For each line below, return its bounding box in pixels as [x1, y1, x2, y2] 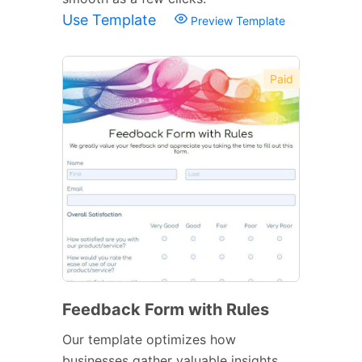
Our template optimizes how [62, 330, 236, 347]
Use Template [62, 11, 160, 28]
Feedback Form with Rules [62, 299, 269, 319]
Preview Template [187, 13, 285, 27]
